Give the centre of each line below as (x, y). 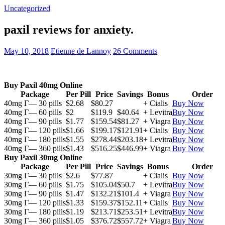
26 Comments (135, 51)
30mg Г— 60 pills (33, 184)
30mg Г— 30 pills (33, 175)
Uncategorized (27, 8)
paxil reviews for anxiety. (69, 29)
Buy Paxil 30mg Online (43, 157)
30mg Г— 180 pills (35, 211)
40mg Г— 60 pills (33, 112)
